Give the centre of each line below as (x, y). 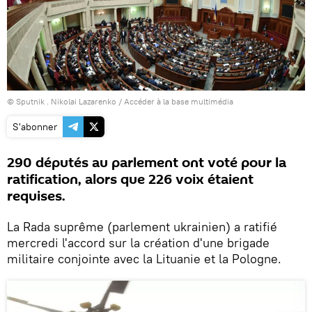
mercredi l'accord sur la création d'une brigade (138, 242)
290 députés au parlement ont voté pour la (147, 163)
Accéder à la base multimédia (179, 101)
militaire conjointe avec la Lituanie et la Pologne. (144, 258)
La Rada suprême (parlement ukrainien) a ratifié (142, 226)
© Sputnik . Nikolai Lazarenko (62, 101)
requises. (36, 196)
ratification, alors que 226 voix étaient (130, 179)
